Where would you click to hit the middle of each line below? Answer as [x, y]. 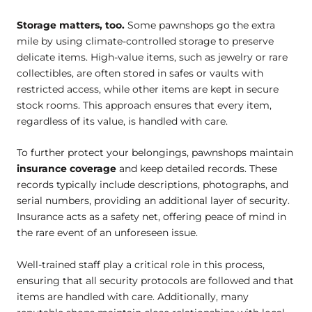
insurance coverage [67, 169]
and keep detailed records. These [197, 169]
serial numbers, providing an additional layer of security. [153, 201]
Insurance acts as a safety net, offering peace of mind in [151, 217]
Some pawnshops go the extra [200, 25]
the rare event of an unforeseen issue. [107, 233]
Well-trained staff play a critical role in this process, [141, 264]
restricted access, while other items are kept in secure [148, 89]
